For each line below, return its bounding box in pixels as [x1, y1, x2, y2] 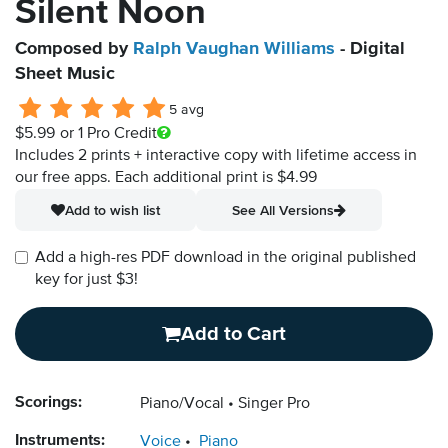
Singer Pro [238, 396, 310, 413]
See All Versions [232, 202, 334, 219]
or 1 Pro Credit [59, 126, 157, 143]
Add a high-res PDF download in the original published [35, 250, 416, 267]
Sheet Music [15, 65, 115, 84]
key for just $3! [35, 272, 138, 289]
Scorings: [15, 395, 82, 412]
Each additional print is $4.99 [115, 170, 317, 187]
